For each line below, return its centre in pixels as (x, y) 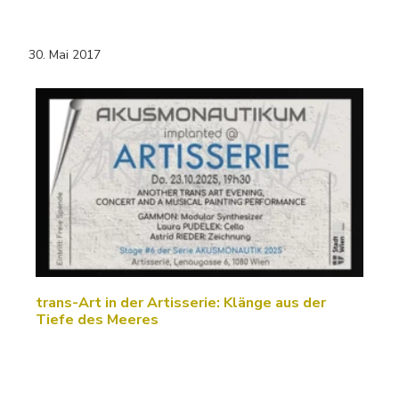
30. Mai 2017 (65, 55)
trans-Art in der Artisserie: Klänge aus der (181, 303)
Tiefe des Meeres (97, 320)
